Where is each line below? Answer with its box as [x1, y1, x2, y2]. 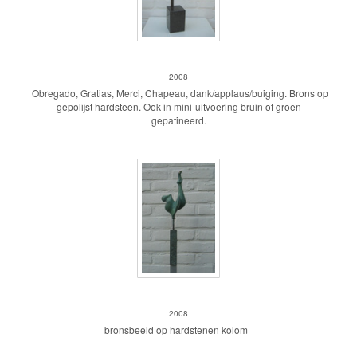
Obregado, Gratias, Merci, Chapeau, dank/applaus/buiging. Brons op [29, 86, 328, 100]
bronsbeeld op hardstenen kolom [104, 323, 253, 336]
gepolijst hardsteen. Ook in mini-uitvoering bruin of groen [56, 100, 301, 113]
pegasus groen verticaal [111, 284, 246, 302]
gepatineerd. [151, 113, 206, 127]
